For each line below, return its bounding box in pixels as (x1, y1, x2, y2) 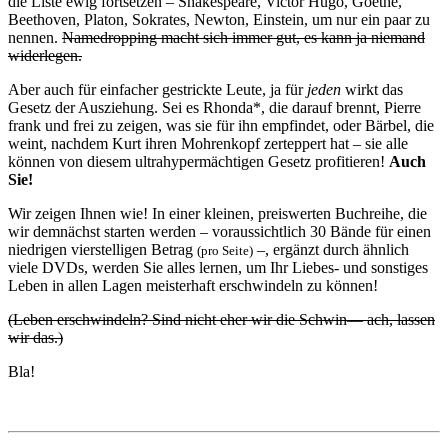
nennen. (8, 29, 62, 47)
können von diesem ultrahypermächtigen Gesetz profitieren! (8, 153, 389, 171)
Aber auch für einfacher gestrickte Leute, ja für (8, 81, 307, 99)
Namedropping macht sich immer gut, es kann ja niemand (62, 29, 425, 47)
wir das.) (8, 329, 63, 347)
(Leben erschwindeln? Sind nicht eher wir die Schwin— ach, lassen (8, 311, 435, 329)
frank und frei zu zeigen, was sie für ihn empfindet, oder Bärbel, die (8, 117, 434, 135)
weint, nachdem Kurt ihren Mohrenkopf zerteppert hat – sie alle (8, 135, 408, 153)
